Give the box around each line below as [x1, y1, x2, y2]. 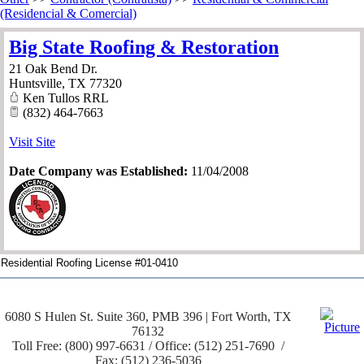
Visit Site [9, 135, 55, 149]
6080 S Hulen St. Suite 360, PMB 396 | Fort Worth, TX [4, 310, 292, 324]
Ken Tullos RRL [19, 91, 109, 106]
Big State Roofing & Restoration [9, 37, 279, 58]
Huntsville [9, 76, 62, 91]
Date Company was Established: [9, 164, 188, 179]
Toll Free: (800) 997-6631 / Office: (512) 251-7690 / [11, 339, 284, 353]
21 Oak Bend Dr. [9, 62, 97, 76]
